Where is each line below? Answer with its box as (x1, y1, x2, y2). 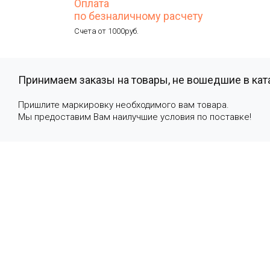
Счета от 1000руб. (74, 27, 139, 36)
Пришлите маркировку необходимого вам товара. (18, 99, 229, 110)
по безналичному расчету (74, 10, 203, 22)
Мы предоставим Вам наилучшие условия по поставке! (18, 111, 251, 122)
